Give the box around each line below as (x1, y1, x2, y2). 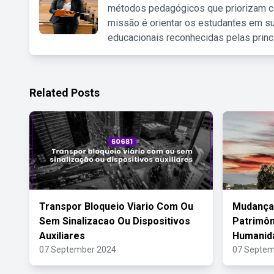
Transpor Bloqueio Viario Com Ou (39, 201, 193, 212)
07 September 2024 (39, 245, 116, 254)
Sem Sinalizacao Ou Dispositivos (39, 215, 190, 227)
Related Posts (29, 86, 100, 99)
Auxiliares (39, 230, 85, 242)
